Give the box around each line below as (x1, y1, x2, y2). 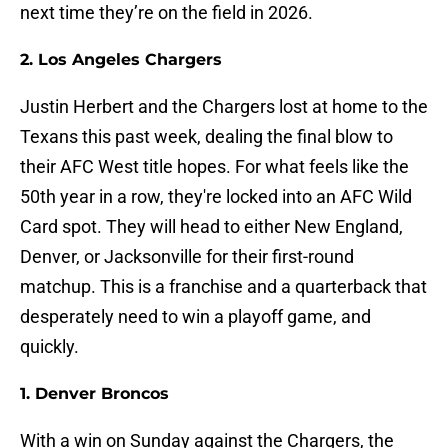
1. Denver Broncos (20, 384, 169, 404)
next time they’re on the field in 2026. (20, 2, 317, 24)
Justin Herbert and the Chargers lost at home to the (20, 96, 428, 118)
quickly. (20, 336, 83, 358)
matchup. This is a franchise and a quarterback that (20, 276, 427, 298)
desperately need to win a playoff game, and (20, 306, 371, 328)
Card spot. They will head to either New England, (20, 216, 403, 238)
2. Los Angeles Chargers (20, 50, 222, 70)
